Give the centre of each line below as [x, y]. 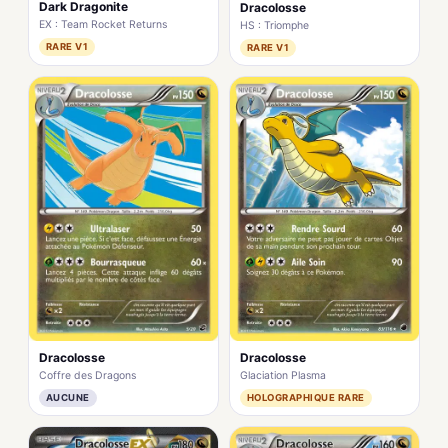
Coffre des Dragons [87, 375]
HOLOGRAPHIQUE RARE [306, 397]
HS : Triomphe [274, 26]
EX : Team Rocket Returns [103, 25]
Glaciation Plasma [283, 375]
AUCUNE [68, 397]
